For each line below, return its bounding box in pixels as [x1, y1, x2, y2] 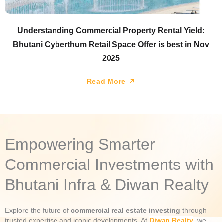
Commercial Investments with [5, 155, 214, 173]
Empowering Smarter [5, 135, 155, 153]
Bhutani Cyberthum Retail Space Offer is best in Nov [13, 40, 209, 49]
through [180, 206, 207, 214]
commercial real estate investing [71, 206, 180, 214]
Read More [86, 77, 128, 85]
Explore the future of [5, 206, 71, 214]
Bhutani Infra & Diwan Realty [5, 175, 209, 194]
